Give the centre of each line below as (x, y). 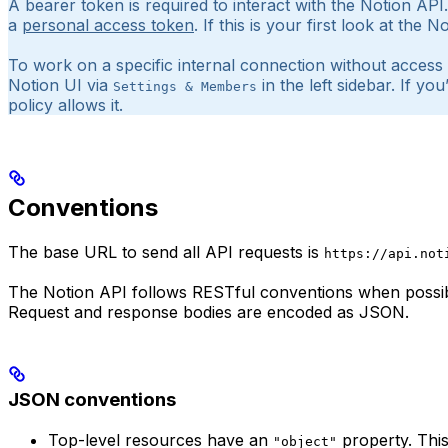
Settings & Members (185, 87)
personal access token (108, 25)
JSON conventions (92, 400)
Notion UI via (60, 85)
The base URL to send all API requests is (166, 252)
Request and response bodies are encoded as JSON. (208, 312)
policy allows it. (65, 105)
